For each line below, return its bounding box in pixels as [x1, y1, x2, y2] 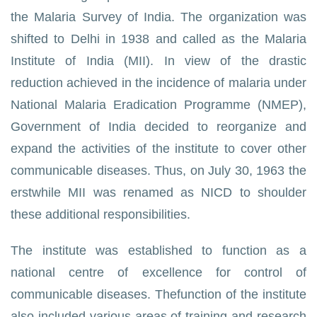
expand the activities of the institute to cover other [11, 142, 306, 156]
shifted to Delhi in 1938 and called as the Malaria [11, 32, 306, 46]
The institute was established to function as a [11, 243, 306, 258]
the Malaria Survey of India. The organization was [11, 10, 306, 24]
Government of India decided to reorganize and [11, 120, 306, 134]
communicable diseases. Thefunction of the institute [11, 287, 306, 301]
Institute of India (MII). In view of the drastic [11, 54, 306, 68]
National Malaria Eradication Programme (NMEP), [11, 98, 306, 112]
